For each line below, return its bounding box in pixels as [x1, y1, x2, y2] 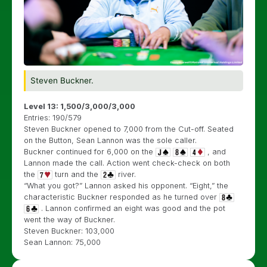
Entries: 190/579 [24, 113, 82, 122]
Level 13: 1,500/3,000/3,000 [24, 101, 135, 111]
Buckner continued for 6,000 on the [24, 147, 156, 156]
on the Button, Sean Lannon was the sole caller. [24, 135, 197, 145]
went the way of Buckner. [24, 215, 115, 224]
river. [116, 169, 136, 179]
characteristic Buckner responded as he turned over [24, 192, 219, 201]
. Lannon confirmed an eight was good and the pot [39, 203, 225, 213]
